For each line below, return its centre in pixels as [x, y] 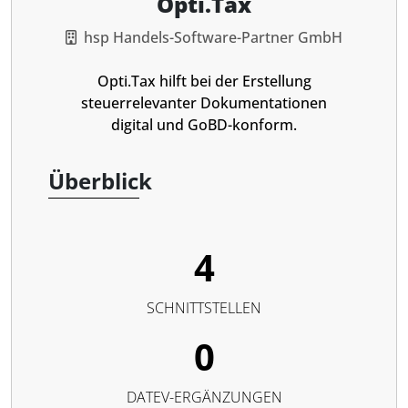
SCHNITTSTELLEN [204, 308]
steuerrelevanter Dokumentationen [204, 103]
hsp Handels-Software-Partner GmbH [213, 37]
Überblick [100, 181]
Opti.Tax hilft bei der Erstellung [204, 81]
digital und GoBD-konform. [204, 125]
